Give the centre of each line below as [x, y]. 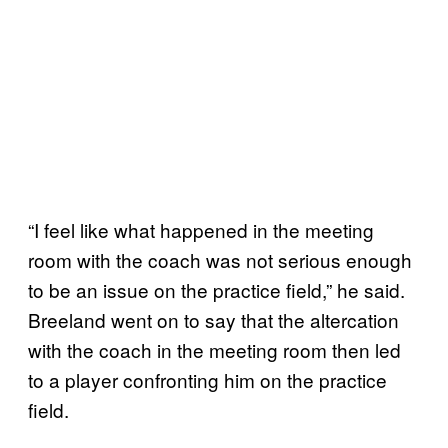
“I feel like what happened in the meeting [201, 229]
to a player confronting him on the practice [207, 379]
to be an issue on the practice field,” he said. [216, 289]
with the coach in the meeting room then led [214, 349]
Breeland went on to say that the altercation [213, 319]
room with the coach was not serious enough [220, 259]
